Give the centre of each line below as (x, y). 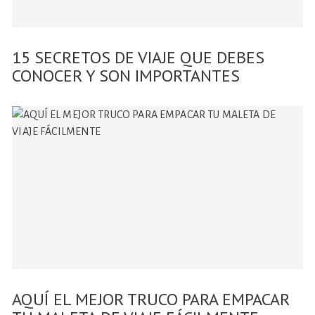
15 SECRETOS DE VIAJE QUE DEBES (139, 57)
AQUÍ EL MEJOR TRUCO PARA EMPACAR (151, 300)
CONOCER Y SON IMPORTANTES (126, 75)
